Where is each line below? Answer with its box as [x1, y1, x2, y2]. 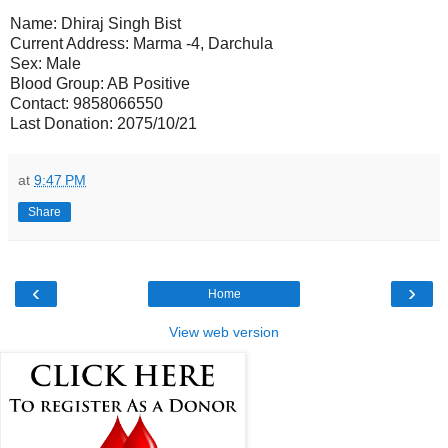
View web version [169, 323, 279, 340]
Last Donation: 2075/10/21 [10, 114, 197, 132]
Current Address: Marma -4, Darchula [10, 34, 273, 52]
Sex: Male [10, 54, 81, 72]
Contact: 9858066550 [10, 94, 163, 112]
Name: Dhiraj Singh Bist [10, 14, 181, 32]
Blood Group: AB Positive [10, 74, 190, 92]
